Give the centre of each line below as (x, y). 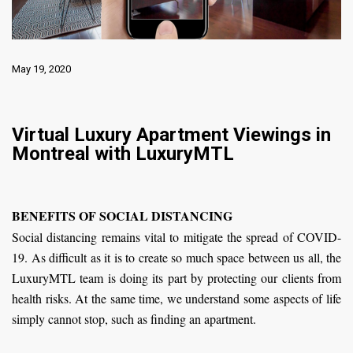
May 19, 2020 (41, 69)
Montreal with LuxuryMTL (123, 153)
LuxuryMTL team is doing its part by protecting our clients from (176, 277)
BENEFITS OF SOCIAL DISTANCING (122, 215)
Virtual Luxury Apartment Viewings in (171, 134)
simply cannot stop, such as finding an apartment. (134, 318)
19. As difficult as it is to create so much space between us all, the (176, 257)
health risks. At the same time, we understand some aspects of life (176, 298)
